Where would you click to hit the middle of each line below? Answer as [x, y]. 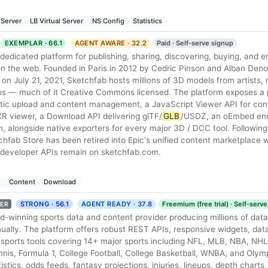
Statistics [148, 21]
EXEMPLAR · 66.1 [33, 43]
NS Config [108, 21]
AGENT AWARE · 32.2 [111, 43]
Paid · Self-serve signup [195, 43]
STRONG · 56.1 [45, 204]
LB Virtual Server [57, 21]
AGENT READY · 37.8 [117, 204]
